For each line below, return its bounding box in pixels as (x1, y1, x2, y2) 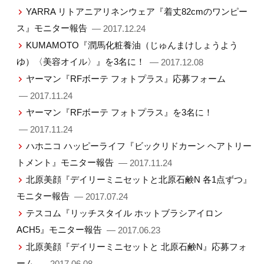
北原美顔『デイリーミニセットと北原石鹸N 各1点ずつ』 (26, 174, 252, 185)
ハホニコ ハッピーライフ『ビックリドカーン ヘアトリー (26, 141, 252, 151)
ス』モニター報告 (16, 23, 90, 34)
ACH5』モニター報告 (16, 225, 104, 235)
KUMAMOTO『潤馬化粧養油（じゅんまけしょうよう (26, 40, 239, 51)
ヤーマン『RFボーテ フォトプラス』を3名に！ (26, 107, 213, 118)
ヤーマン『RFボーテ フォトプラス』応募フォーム (26, 74, 226, 84)
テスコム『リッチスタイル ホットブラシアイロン (26, 208, 223, 219)
